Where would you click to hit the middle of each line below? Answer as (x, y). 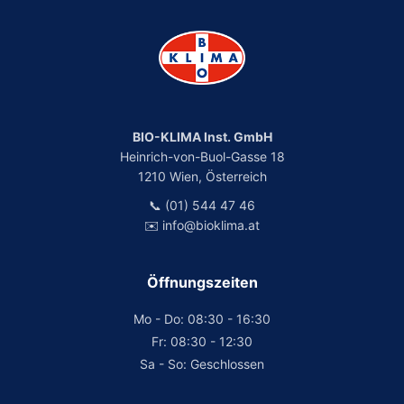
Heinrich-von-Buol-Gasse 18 (202, 156)
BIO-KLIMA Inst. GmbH (202, 137)
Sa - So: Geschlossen (202, 364)
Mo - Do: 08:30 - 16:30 (202, 319)
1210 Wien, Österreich (202, 176)
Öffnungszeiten (202, 282)
